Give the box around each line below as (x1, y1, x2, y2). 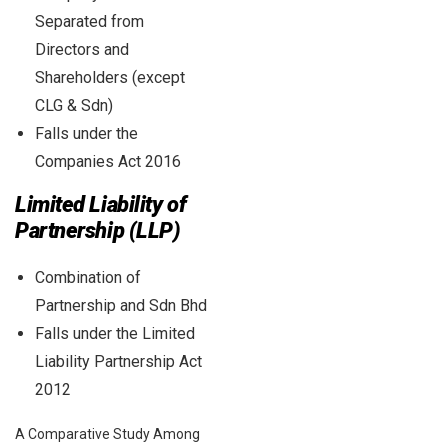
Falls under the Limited (35, 323, 195, 343)
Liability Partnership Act (35, 351, 202, 371)
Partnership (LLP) (15, 217, 181, 243)
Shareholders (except (35, 67, 185, 87)
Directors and (35, 39, 129, 59)
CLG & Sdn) (35, 95, 113, 115)
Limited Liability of (15, 191, 187, 217)
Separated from (35, 11, 144, 31)
